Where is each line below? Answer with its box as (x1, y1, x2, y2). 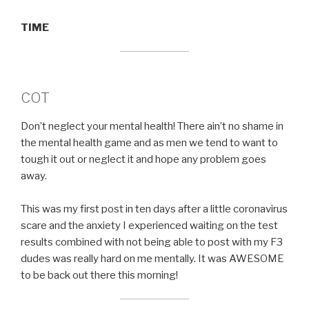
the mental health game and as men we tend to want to (21, 136, 278, 149)
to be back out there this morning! (21, 268, 178, 281)
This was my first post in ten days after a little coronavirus (21, 202, 288, 215)
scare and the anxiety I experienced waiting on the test (21, 219, 278, 232)
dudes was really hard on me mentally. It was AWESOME (21, 252, 284, 265)
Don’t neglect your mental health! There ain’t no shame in (21, 119, 283, 132)
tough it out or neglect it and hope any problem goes (21, 152, 266, 166)
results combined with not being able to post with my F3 (21, 235, 283, 248)
